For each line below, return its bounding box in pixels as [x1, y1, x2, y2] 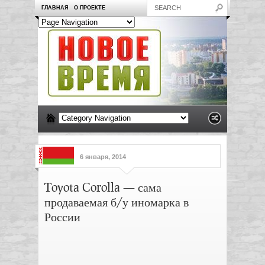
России [44, 209, 80, 224]
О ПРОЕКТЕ [74, 5, 105, 11]
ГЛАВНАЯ [41, 5, 68, 11]
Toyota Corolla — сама [44, 180, 161, 194]
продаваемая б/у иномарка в [44, 195, 189, 209]
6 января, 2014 [80, 153, 126, 160]
